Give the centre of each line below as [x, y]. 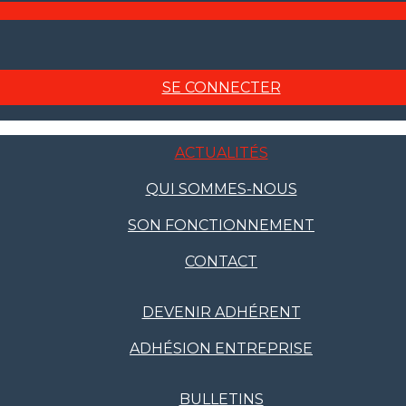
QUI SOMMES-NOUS [221, 189]
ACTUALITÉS [221, 153]
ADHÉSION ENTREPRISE [221, 348]
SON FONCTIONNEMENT [221, 225]
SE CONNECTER [221, 87]
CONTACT [221, 261]
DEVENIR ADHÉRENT [221, 312]
